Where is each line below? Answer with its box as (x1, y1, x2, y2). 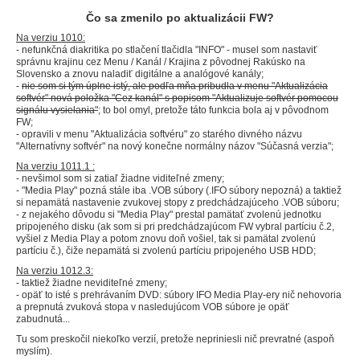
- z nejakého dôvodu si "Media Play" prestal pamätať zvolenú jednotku (16, 209, 321, 221)
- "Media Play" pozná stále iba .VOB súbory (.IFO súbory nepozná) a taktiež (16, 185, 342, 197)
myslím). (16, 346, 52, 358)
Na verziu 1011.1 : (16, 161, 95, 173)
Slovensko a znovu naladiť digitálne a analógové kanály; (16, 68, 266, 80)
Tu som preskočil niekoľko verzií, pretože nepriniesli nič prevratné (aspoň (16, 333, 334, 346)
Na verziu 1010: (16, 32, 85, 44)
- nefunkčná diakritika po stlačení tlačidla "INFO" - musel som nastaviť (16, 44, 317, 56)
